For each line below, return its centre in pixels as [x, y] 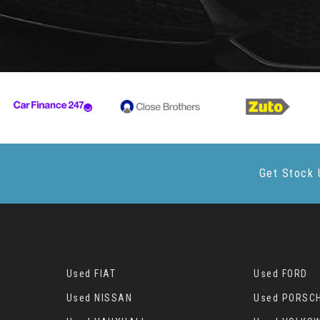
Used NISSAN [99, 297]
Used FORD [281, 273]
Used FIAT [91, 273]
